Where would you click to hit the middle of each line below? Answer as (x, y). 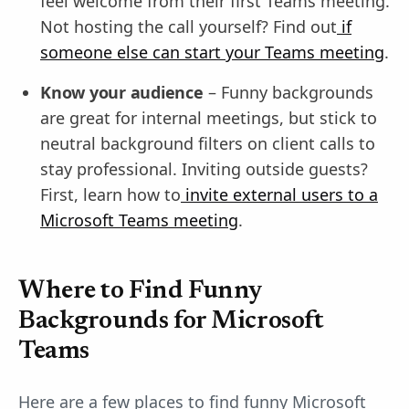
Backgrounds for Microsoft (171, 321)
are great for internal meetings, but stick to (209, 118)
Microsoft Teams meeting (139, 220)
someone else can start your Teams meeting (212, 52)
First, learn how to (110, 194)
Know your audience (122, 92)
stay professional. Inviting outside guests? (204, 169)
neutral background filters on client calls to (208, 143)
